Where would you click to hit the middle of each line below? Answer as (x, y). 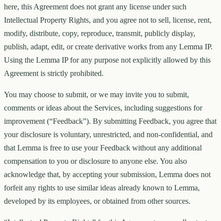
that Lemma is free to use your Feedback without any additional (103, 148)
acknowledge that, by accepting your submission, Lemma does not (107, 175)
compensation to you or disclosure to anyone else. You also (95, 161)
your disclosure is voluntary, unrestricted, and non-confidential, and (108, 135)
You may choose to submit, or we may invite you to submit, (96, 95)
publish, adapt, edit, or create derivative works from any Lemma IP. (108, 47)
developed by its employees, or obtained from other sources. (97, 201)
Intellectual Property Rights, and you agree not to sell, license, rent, (108, 20)
